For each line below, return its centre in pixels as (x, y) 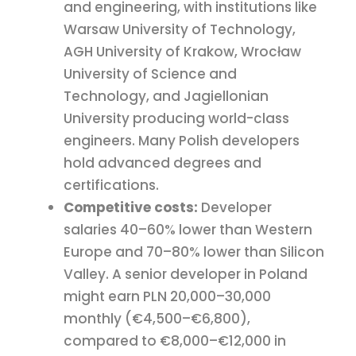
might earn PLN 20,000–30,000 (167, 297)
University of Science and (150, 74)
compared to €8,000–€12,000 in (175, 341)
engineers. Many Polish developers (182, 141)
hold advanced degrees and (163, 163)
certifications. (111, 186)
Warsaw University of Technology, (180, 30)
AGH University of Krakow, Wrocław (182, 52)
